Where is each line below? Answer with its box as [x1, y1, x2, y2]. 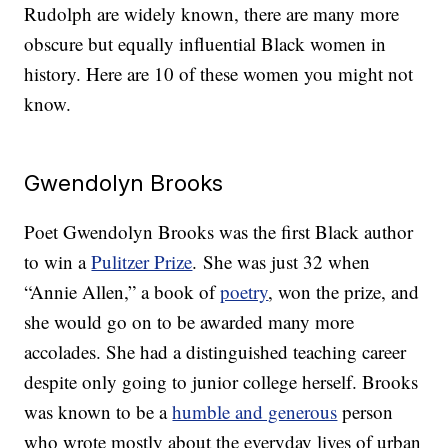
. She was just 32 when [192, 249, 371, 275]
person [337, 399, 394, 425]
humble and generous [172, 399, 338, 425]
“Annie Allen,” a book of [24, 279, 221, 305]
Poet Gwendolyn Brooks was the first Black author [24, 219, 414, 245]
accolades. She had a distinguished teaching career [24, 339, 407, 365]
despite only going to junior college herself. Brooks [24, 369, 419, 395]
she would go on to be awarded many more [24, 309, 355, 335]
